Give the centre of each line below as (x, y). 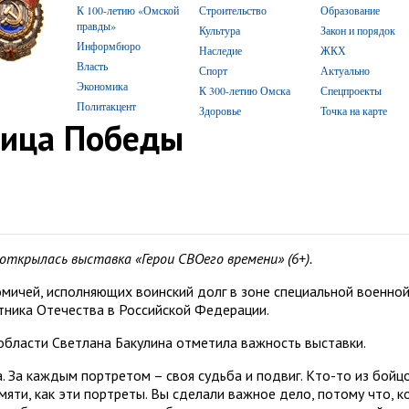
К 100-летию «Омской (128, 10)
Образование (351, 10)
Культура (219, 30)
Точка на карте (354, 110)
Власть (92, 66)
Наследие (220, 50)
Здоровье (220, 110)
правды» (96, 26)
